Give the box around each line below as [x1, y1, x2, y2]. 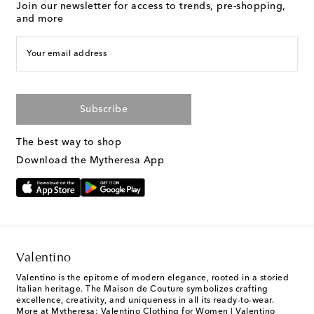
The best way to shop [16, 137, 121, 147]
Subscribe [79, 104, 128, 114]
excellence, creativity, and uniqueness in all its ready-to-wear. [16, 296, 274, 306]
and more [16, 13, 63, 24]
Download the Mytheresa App [16, 155, 164, 165]
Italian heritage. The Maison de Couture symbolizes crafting [16, 285, 268, 294]
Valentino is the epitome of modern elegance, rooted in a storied [16, 274, 289, 283]
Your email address [27, 49, 107, 58]
